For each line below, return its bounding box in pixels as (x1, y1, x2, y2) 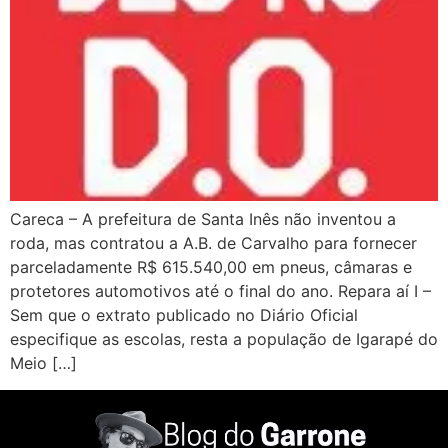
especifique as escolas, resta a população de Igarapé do (10, 329, 438, 350)
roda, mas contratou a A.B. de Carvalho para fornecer (10, 233, 417, 254)
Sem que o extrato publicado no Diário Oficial (10, 305, 358, 326)
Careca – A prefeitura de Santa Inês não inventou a (10, 209, 396, 230)
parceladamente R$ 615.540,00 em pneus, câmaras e (10, 257, 412, 278)
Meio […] (10, 353, 77, 374)
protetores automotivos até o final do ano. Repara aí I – (10, 281, 431, 302)
